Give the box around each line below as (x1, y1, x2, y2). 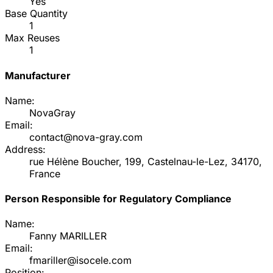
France (29, 167, 60, 180)
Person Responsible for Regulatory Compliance (5, 193, 232, 205)
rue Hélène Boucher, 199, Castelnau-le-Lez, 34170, (29, 155, 262, 168)
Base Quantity (5, 7, 68, 20)
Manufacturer (5, 69, 71, 82)
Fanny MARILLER (29, 230, 107, 243)
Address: (5, 143, 46, 155)
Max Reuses (5, 32, 60, 44)
